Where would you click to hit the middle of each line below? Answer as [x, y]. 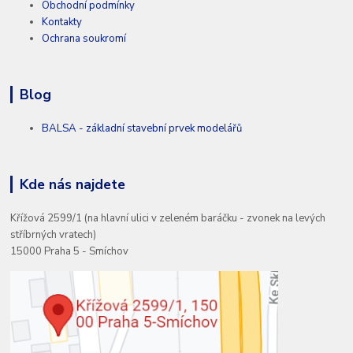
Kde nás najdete [72, 185]
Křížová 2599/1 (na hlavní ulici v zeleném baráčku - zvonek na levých [168, 219]
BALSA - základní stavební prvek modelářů [142, 129]
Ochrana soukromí [84, 39]
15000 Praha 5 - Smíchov [70, 252]
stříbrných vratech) [54, 235]
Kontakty [62, 22]
